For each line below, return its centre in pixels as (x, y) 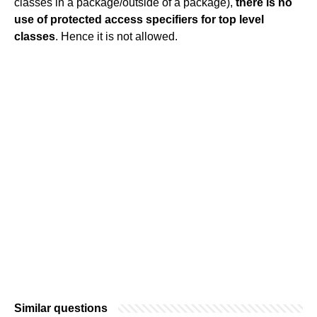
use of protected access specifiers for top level (139, 19)
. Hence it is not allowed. (116, 36)
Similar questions (61, 308)
